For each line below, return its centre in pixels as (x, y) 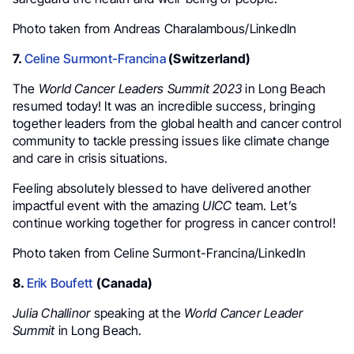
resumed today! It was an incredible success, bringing (164, 105)
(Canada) (124, 282)
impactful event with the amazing (108, 205)
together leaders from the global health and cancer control (177, 123)
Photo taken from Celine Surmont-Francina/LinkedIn (159, 252)
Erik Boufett (61, 282)
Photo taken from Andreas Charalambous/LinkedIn (155, 28)
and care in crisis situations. (90, 158)
